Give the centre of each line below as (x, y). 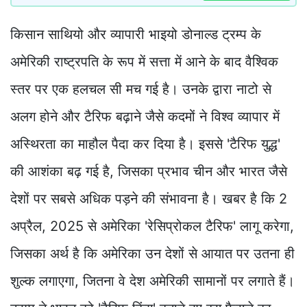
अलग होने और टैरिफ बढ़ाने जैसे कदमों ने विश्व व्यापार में (145, 117)
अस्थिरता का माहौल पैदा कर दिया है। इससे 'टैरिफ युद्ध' (145, 144)
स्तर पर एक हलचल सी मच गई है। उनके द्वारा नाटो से (141, 89)
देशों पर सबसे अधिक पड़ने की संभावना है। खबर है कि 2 (149, 199)
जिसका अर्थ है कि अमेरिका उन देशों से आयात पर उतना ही (152, 254)
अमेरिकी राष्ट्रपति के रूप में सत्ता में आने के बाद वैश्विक (144, 62)
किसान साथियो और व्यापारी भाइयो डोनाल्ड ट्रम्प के (136, 35)
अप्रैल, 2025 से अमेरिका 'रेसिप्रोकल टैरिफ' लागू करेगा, (152, 226)
